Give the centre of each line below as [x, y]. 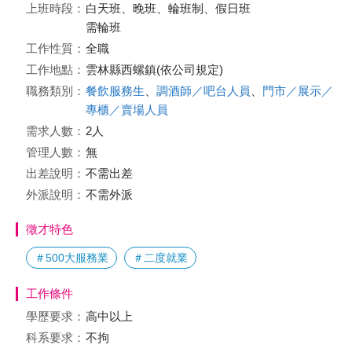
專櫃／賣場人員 [127, 110]
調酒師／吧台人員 [203, 91]
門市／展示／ [298, 91]
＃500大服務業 [71, 258]
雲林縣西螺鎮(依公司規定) [158, 70]
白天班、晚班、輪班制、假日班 [168, 8]
